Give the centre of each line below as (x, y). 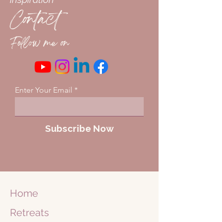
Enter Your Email (44, 90)
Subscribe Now (79, 128)
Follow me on (39, 44)
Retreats (29, 213)
